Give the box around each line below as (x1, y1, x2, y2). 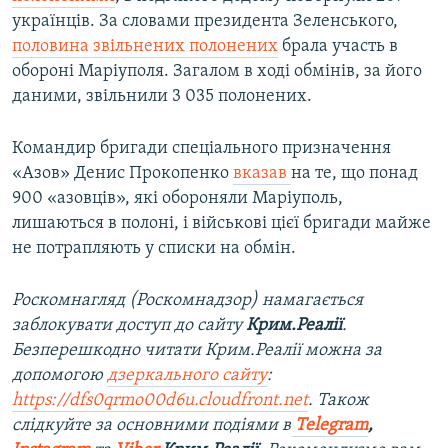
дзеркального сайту (107, 365, 267, 385)
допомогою (12, 365, 107, 385)
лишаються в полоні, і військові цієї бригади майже (12, 213, 431, 233)
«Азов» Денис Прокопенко (12, 163, 233, 183)
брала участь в (278, 36, 398, 56)
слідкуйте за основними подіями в (12, 415, 291, 435)
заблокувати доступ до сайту (12, 315, 246, 335)
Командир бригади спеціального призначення (12, 138, 391, 158)
